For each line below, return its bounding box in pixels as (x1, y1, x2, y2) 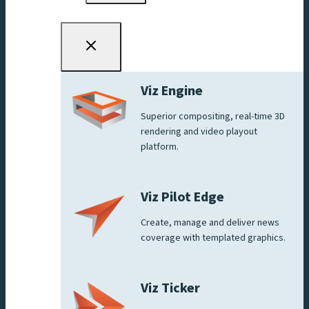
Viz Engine (141, 81, 203, 101)
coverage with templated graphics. (141, 230, 286, 245)
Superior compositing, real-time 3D (141, 109, 285, 123)
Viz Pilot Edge (141, 187, 224, 207)
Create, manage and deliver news (141, 215, 279, 230)
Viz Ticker (141, 278, 200, 298)
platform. (141, 139, 181, 154)
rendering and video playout (141, 124, 257, 139)
